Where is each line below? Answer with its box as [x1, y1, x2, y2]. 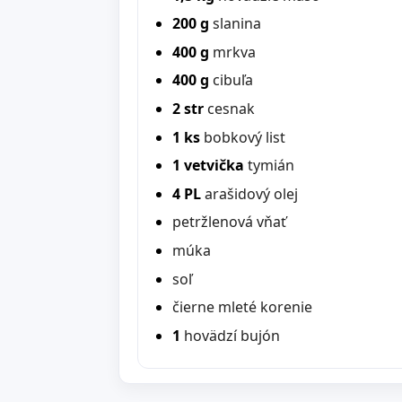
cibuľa [212, 70, 253, 91]
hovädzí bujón [183, 325, 280, 345]
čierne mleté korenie [171, 297, 312, 318]
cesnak [206, 98, 255, 118]
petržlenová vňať [171, 212, 286, 232]
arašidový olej [204, 183, 298, 204]
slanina [212, 13, 261, 34]
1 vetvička [171, 155, 244, 176]
